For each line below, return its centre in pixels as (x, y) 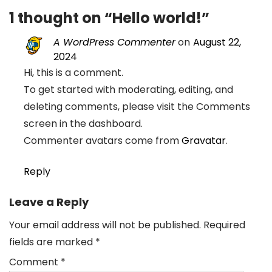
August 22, (217, 42)
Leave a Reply (49, 202)
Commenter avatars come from (103, 141)
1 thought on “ (61, 18)
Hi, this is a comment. (73, 73)
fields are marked (52, 242)
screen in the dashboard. (83, 124)
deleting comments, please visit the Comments (137, 107)
